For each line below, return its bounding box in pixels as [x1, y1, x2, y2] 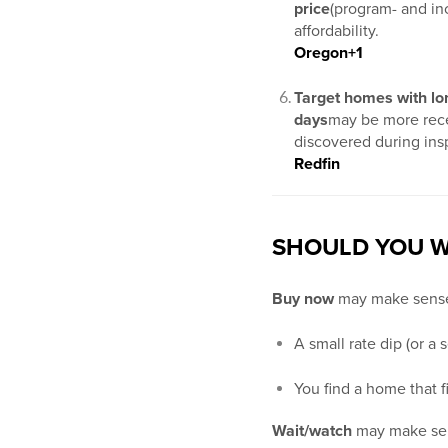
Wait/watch [272, 421, 352, 442]
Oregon [294, 43, 348, 64]
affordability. [294, 21, 379, 42]
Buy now [272, 289, 334, 310]
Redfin [294, 154, 340, 175]
